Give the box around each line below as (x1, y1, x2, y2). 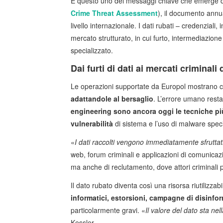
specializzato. (71, 45, 113, 56)
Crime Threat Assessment (71, 8, 158, 18)
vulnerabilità (71, 118, 113, 129)
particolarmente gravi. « (71, 205, 145, 216)
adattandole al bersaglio (71, 94, 153, 104)
